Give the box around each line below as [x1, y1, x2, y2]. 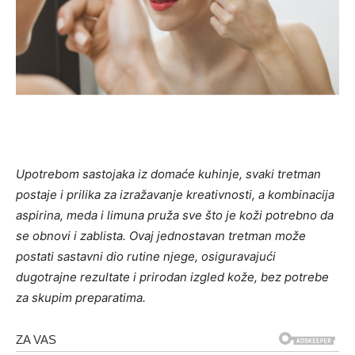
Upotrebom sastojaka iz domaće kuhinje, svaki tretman [16, 166, 321, 181]
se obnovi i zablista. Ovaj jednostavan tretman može [16, 227, 306, 243]
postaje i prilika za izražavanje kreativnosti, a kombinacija [16, 186, 334, 202]
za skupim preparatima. [16, 289, 146, 305]
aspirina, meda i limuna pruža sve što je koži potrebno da [16, 207, 334, 223]
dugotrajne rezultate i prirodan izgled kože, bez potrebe [16, 269, 329, 284]
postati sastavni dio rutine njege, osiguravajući [16, 248, 276, 264]
